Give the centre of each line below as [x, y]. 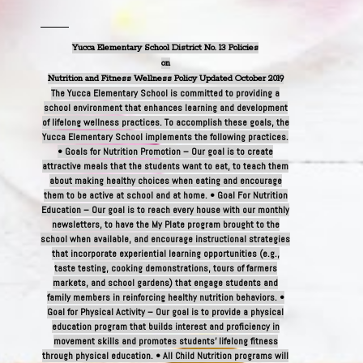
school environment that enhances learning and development [165, 108]
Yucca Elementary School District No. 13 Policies [165, 48]
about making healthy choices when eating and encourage [165, 181]
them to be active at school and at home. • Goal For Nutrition [165, 195]
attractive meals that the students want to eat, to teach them [165, 166]
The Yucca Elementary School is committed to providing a [165, 93]
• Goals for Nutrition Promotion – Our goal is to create [165, 152]
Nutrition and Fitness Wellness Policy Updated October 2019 [165, 79]
